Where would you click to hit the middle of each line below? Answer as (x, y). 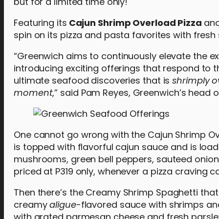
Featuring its (40, 23)
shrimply (191, 80)
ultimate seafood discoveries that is (93, 80)
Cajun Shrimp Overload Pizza (135, 23)
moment (33, 93)
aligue (63, 205)
